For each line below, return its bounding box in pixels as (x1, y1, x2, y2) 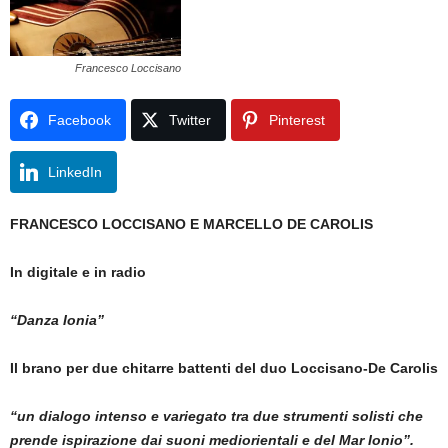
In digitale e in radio (10, 263, 146, 280)
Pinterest (269, 111, 325, 128)
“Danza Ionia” (10, 311, 104, 328)
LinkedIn (48, 163, 102, 180)
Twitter (169, 111, 211, 128)
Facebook (48, 111, 111, 128)
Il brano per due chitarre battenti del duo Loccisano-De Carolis (10, 359, 438, 376)
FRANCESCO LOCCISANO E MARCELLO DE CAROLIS (10, 215, 373, 232)
